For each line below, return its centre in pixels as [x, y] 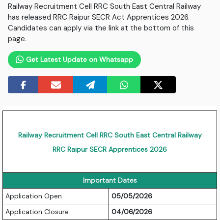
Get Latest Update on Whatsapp [78, 59]
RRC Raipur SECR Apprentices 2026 [110, 149]
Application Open [34, 196]
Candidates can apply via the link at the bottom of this [101, 28]
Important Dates [110, 180]
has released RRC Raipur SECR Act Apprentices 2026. [99, 17]
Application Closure [37, 211]
